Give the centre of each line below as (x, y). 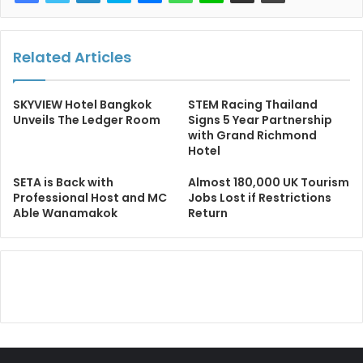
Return (208, 213)
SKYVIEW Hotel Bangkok (82, 105)
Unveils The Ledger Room (87, 120)
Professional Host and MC (90, 198)
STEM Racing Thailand (253, 105)
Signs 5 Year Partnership (260, 120)
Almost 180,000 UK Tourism (269, 182)
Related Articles (72, 57)
